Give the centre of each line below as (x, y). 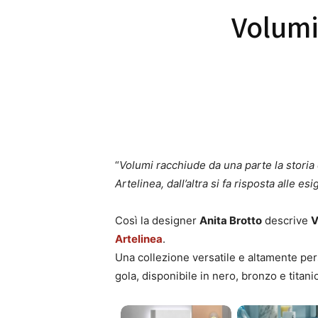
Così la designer (157, 220)
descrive (286, 220)
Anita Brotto (231, 220)
